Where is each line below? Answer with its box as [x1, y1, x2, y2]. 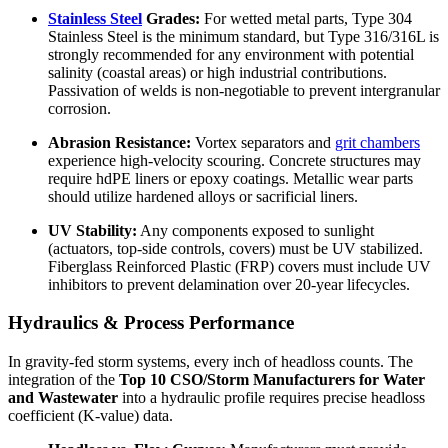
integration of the [8, 370, 119, 388]
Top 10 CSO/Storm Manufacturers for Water [119, 370, 425, 388]
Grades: [142, 9, 200, 27]
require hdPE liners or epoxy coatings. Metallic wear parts [48, 169, 413, 187]
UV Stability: [48, 221, 137, 239]
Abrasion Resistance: [48, 133, 191, 151]
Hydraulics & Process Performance [8, 312, 294, 334]
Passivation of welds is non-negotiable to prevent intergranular [48, 81, 440, 99]
